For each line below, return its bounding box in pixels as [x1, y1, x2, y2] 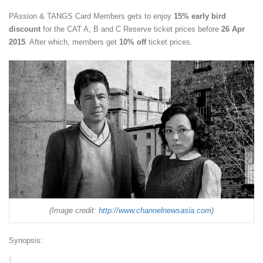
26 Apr [221, 25, 245, 33]
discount [9, 25, 41, 33]
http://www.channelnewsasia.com [99, 205, 211, 215]
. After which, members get [25, 38, 117, 46]
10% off [117, 38, 146, 46]
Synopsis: [9, 236, 43, 245]
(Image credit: [49, 205, 99, 215]
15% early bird [174, 12, 226, 21]
